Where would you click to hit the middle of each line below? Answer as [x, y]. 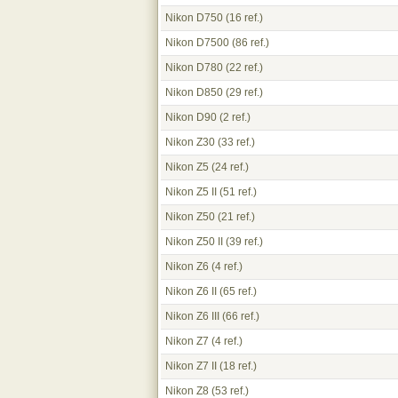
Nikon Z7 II [191, 366]
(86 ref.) [249, 43]
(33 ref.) [235, 142]
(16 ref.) [243, 18]
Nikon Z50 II [194, 242]
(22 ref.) [243, 68]
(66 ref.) [239, 316]
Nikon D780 [194, 68]
